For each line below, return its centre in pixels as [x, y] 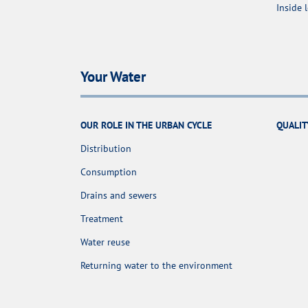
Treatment [102, 218]
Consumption [109, 172]
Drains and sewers [119, 195]
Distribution [106, 148]
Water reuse [105, 242]
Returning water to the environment [156, 265]
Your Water [113, 76]
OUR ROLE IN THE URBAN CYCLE [146, 125]
